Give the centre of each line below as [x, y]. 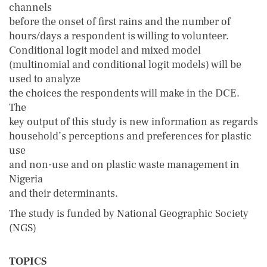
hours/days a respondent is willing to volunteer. [119, 36]
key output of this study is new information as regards [133, 122]
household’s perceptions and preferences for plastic [130, 136]
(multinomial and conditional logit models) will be [125, 65]
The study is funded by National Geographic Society [129, 214]
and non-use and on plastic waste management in [124, 165]
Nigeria [26, 179]
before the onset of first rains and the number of [120, 22]
